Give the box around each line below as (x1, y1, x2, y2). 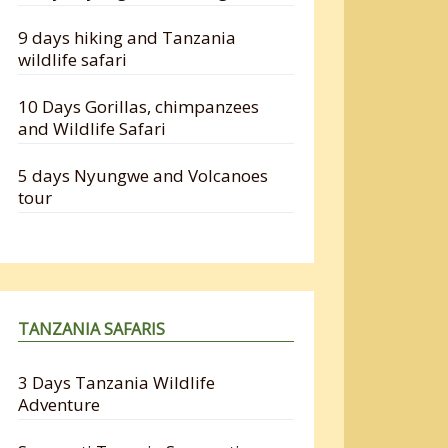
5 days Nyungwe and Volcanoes (18, 163, 269, 187)
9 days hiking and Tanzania (18, 25, 237, 49)
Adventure (18, 392, 101, 416)
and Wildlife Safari (18, 116, 167, 140)
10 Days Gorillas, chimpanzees (18, 94, 260, 118)
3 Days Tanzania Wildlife (18, 370, 216, 394)
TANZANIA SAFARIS (18, 317, 166, 340)
